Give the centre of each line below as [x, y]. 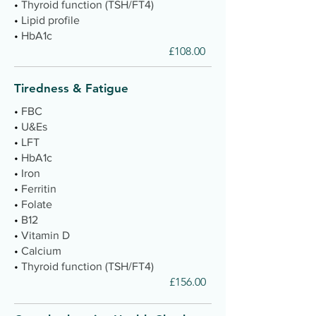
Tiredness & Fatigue [73, 88]
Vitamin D [45, 235]
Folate [37, 204]
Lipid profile [50, 20]
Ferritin [39, 189]
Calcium [41, 251]
